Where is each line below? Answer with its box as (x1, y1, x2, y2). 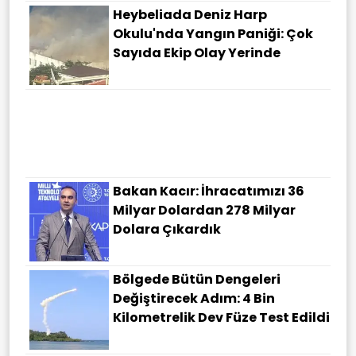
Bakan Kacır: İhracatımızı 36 (113, 182, 304, 201)
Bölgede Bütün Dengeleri (113, 270, 281, 289)
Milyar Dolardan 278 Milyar (113, 201, 296, 220)
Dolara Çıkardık (113, 220, 221, 239)
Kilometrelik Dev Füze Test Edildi (113, 308, 330, 327)
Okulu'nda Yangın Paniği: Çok (113, 25, 313, 44)
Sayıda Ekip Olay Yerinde (113, 44, 281, 63)
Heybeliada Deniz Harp (113, 6, 267, 25)
